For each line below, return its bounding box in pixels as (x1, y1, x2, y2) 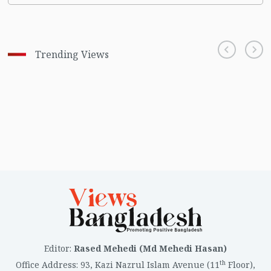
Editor (44, 243, 70, 255)
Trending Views (34, 48, 109, 62)
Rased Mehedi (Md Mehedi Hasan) (74, 243, 227, 255)
